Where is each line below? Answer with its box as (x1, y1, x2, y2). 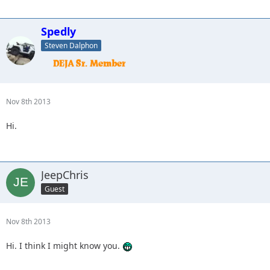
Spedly (41, 24, 76, 39)
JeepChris (41, 167, 89, 182)
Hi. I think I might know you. (6, 239, 122, 251)
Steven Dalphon (45, 40, 98, 51)
